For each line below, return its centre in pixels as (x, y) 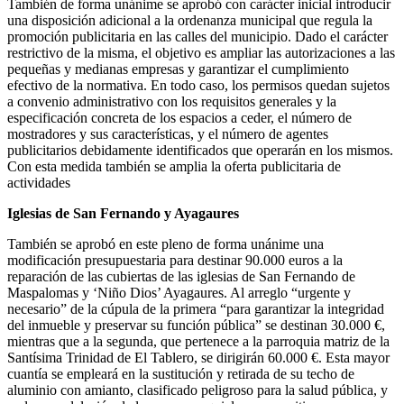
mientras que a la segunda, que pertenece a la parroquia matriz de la (198, 341)
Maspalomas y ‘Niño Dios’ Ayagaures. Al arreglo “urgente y (179, 292)
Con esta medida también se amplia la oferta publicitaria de (174, 166)
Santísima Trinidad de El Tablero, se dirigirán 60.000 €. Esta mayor (198, 357)
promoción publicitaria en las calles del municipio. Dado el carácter (197, 36)
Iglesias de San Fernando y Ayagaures (123, 213)
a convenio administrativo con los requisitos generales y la (172, 101)
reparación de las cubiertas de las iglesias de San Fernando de (181, 276)
